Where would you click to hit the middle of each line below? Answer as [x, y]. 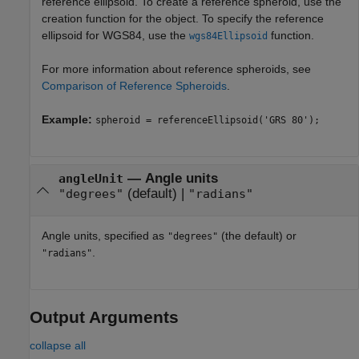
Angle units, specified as [105, 236]
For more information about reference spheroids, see [176, 69]
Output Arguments [104, 317]
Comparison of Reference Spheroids [134, 86]
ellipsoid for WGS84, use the [115, 35]
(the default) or [257, 236]
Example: [69, 119]
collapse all [58, 346]
